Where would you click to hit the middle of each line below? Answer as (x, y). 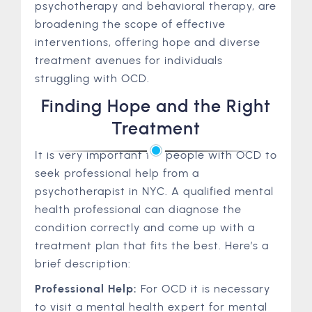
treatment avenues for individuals (129, 60)
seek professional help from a (117, 173)
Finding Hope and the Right (156, 106)
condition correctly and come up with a (145, 227)
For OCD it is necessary (204, 289)
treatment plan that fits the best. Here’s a (152, 245)
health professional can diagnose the (138, 209)
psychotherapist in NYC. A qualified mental (154, 191)
